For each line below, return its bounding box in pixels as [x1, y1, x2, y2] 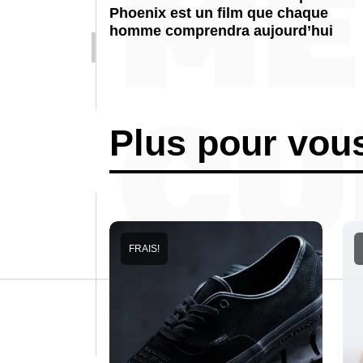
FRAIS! [129, 243, 160, 254]
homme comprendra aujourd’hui [109, 23, 333, 39]
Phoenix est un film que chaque [109, 5, 328, 21]
